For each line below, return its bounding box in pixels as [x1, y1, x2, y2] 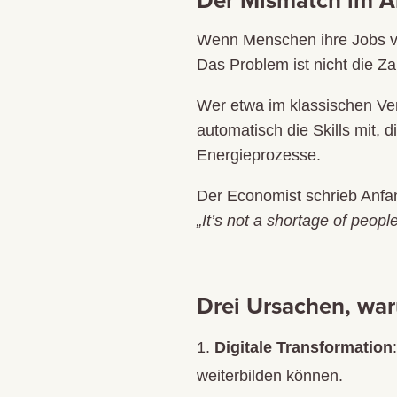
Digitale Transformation [214, 338, 393, 356]
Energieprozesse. [197, 145, 321, 164]
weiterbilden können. [197, 366, 343, 385]
